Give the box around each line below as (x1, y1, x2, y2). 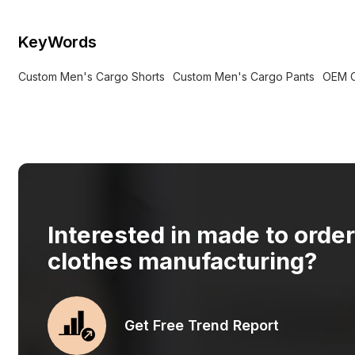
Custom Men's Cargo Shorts (18, 70, 166, 84)
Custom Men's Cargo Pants (173, 70, 315, 84)
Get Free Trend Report (124, 317, 280, 334)
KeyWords (18, 32, 97, 52)
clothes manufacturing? (48, 246, 318, 275)
